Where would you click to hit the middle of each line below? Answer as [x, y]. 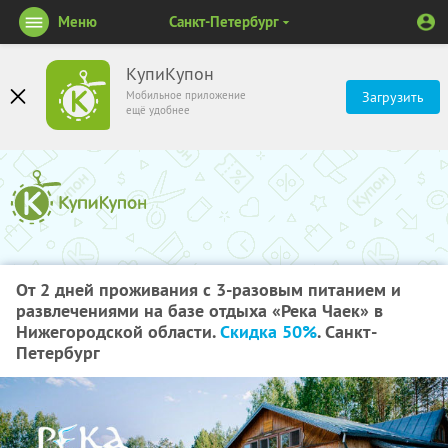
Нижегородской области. [118, 331]
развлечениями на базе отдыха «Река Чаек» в [199, 310]
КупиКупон [170, 74]
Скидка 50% [268, 331]
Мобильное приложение [186, 95]
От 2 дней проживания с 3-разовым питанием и [208, 289]
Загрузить [393, 97]
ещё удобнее [158, 110]
